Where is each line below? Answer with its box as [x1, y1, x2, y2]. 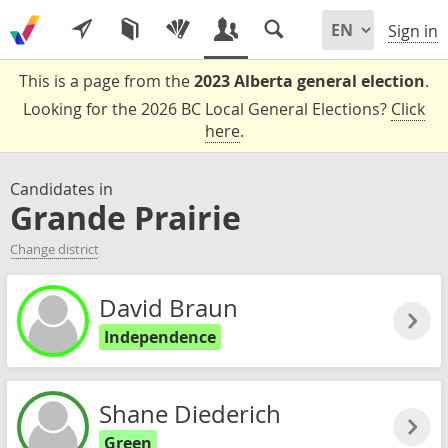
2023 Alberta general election [194, 70, 425, 92]
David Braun [99, 292, 238, 324]
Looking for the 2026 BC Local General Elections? [23, 98, 391, 120]
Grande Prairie [10, 196, 241, 240]
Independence [104, 326, 216, 348]
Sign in [388, 20, 438, 43]
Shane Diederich [99, 398, 281, 430]
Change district [10, 240, 99, 258]
